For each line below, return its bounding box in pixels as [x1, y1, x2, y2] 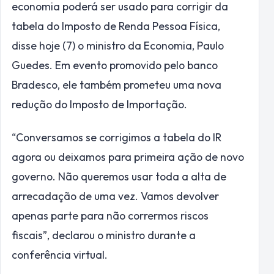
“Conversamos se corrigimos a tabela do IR [12, 130, 221, 144]
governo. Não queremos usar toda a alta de [12, 169, 226, 183]
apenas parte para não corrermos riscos [12, 208, 209, 223]
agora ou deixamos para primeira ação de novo [12, 149, 244, 164]
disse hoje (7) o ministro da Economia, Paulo [12, 39, 224, 53]
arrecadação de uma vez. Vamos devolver [12, 188, 219, 203]
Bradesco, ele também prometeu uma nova [12, 78, 221, 92]
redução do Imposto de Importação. [12, 97, 187, 112]
